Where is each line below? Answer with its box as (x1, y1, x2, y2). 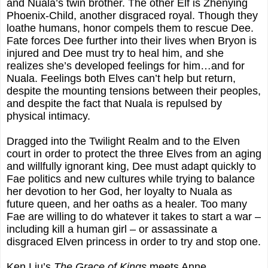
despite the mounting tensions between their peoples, (7, 84, 261, 97)
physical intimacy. (7, 109, 90, 122)
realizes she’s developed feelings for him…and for (7, 59, 245, 72)
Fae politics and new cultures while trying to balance (7, 172, 255, 185)
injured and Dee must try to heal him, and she (7, 47, 224, 59)
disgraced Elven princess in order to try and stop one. (7, 235, 261, 248)
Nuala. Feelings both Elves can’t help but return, (7, 72, 236, 84)
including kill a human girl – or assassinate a (7, 223, 217, 235)
